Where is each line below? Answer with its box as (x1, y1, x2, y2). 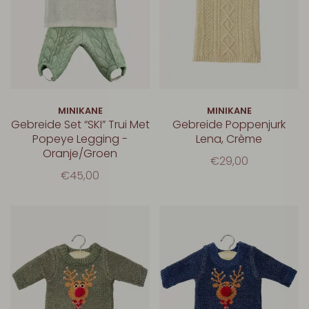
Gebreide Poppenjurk (172, 117, 286, 133)
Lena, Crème (196, 131, 262, 148)
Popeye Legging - (32, 131, 128, 148)
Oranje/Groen (43, 146, 117, 162)
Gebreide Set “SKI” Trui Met (10, 117, 150, 133)
